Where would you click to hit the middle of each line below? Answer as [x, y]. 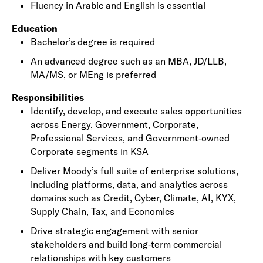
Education [35, 28]
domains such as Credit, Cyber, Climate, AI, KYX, [133, 198]
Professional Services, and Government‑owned [130, 138]
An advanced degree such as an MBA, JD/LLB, [129, 61]
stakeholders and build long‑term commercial [126, 244]
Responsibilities [48, 97]
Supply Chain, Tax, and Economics [102, 211]
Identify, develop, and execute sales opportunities [136, 111]
